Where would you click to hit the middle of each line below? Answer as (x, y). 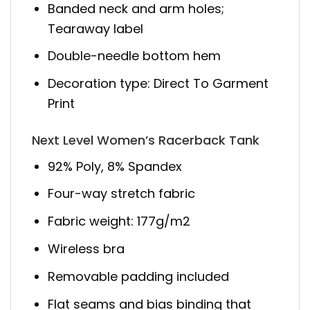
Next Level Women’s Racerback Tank (146, 140)
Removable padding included (139, 276)
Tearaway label (96, 28)
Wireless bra (86, 249)
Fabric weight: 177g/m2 (119, 221)
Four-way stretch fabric (122, 194)
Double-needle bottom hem (135, 56)
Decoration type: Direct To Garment (158, 84)
